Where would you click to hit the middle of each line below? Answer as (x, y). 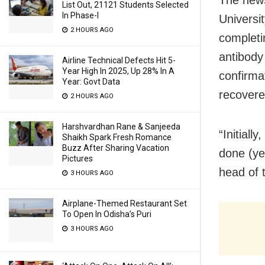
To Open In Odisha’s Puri (107, 214)
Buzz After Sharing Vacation (116, 148)
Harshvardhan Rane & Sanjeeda (121, 127)
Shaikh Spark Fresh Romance (117, 137)
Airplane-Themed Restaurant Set (125, 203)
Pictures (77, 159)
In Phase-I (80, 15)
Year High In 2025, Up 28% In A (118, 71)
